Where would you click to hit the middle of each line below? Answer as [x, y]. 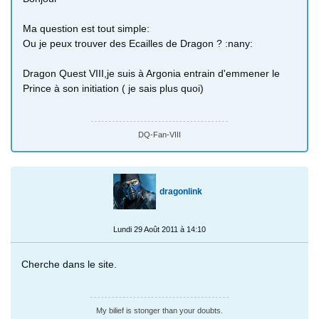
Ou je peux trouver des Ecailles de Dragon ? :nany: [138, 43]
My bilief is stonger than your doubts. [159, 310]
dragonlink [181, 191]
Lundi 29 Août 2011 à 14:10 [159, 229]
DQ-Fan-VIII [159, 134]
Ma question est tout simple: [86, 28]
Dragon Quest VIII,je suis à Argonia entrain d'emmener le [151, 73]
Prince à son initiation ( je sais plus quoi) [113, 88]
